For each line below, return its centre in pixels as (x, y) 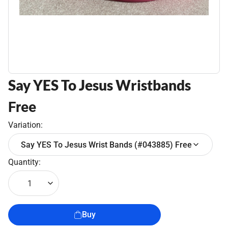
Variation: (25, 125)
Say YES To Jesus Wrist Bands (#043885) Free (106, 145)
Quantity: (24, 162)
